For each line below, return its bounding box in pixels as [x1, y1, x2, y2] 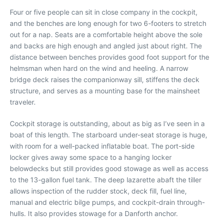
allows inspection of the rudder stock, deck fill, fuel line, [10, 186, 187, 195]
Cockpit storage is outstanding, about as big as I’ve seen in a [10, 119, 205, 128]
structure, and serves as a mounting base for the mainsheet [10, 86, 200, 95]
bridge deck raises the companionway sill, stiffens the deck [10, 75, 199, 84]
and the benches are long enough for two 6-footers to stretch [10, 19, 206, 27]
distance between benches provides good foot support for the [10, 52, 209, 61]
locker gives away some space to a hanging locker [10, 153, 172, 161]
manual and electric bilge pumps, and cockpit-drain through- [10, 197, 205, 206]
